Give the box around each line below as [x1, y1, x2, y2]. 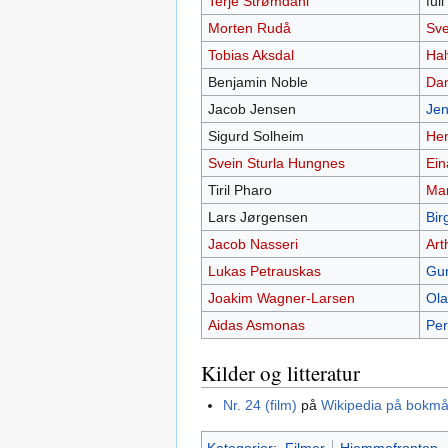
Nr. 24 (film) [223, 396, 298, 413]
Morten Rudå [207, 20, 291, 37]
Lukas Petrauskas [207, 263, 321, 280]
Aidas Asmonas [207, 317, 305, 334]
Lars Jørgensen [207, 209, 308, 226]
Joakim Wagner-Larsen [207, 290, 355, 307]
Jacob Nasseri [207, 236, 298, 253]
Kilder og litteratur [201, 359, 360, 388]
